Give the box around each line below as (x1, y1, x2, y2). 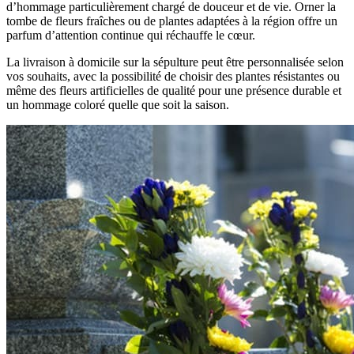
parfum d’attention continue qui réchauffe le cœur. (6, 28, 255, 43)
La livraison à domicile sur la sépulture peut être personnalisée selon (6, 55, 344, 70)
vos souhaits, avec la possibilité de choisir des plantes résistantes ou (6, 70, 340, 84)
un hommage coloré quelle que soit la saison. (6, 98, 229, 112)
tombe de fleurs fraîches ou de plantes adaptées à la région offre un (6, 14, 337, 28)
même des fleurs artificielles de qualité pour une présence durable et (6, 84, 341, 98)
